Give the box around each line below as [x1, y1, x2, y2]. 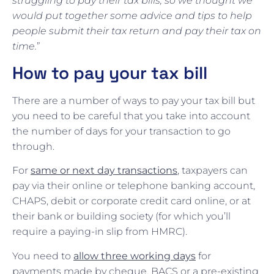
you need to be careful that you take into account [12, 109, 250, 122]
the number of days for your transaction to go [12, 125, 231, 137]
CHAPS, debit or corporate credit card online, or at [12, 195, 251, 207]
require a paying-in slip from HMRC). [12, 226, 187, 238]
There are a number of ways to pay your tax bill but [12, 94, 255, 106]
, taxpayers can [177, 165, 248, 177]
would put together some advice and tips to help [12, 10, 252, 22]
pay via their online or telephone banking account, [12, 180, 255, 192]
